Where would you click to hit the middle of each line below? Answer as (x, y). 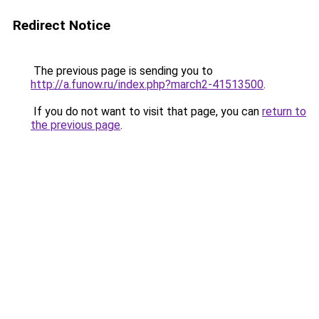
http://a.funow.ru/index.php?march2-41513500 (147, 84)
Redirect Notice (62, 25)
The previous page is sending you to (122, 71)
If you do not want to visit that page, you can (146, 111)
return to (284, 111)
